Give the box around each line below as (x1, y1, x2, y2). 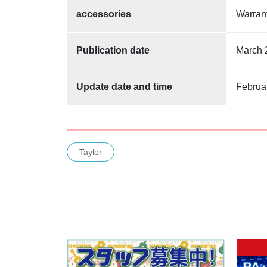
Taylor (79, 147, 102, 157)
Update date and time (76, 81, 172, 92)
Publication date (76, 45, 150, 55)
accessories (76, 8, 131, 19)
